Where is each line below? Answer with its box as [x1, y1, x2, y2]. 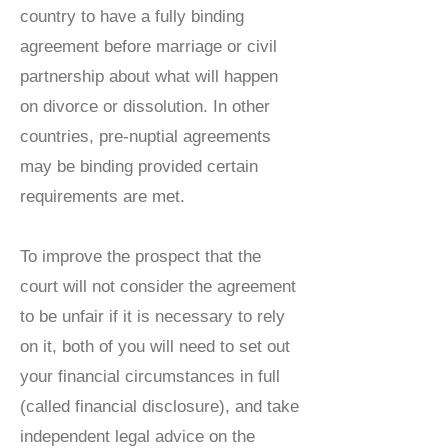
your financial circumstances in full [20, 367, 280, 386]
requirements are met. [20, 187, 185, 206]
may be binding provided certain [20, 157, 258, 176]
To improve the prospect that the [20, 247, 261, 266]
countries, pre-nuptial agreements [20, 127, 271, 146]
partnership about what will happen [20, 67, 278, 86]
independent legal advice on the [20, 427, 255, 446]
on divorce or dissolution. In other [20, 97, 270, 116]
